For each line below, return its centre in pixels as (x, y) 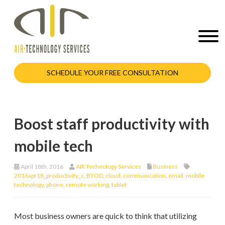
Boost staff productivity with (112, 124)
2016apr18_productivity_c (49, 175)
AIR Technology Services (108, 166)
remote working (87, 184)
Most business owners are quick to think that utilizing (105, 215)
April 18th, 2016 (41, 166)
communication (144, 175)
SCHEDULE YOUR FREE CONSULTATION (113, 72)
